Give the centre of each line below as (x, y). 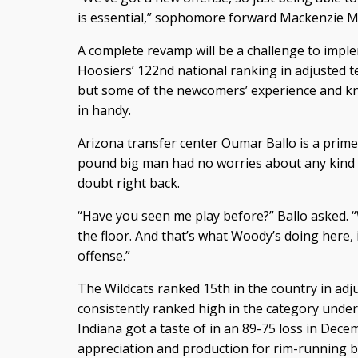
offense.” (103, 255)
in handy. (104, 110)
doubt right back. (128, 183)
